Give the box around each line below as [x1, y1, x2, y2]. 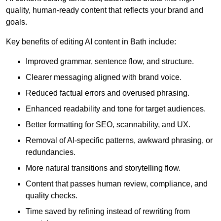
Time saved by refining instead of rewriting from [26, 207, 190, 216]
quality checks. [26, 191, 77, 200]
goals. [6, 18, 27, 27]
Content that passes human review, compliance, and [26, 180, 208, 188]
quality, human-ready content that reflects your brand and [6, 6, 203, 15]
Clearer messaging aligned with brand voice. [26, 73, 182, 82]
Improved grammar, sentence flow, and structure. [26, 57, 194, 66]
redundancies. [26, 148, 75, 157]
